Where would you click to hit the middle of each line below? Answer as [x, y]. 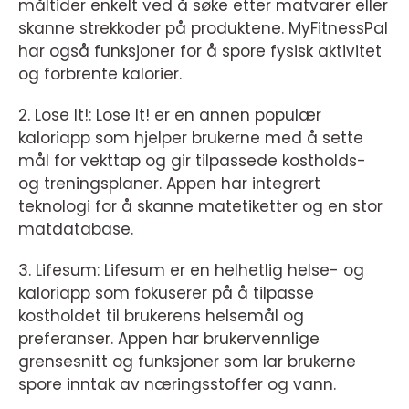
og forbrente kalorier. [100, 74]
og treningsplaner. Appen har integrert [169, 184]
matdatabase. [76, 230]
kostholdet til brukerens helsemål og [161, 316]
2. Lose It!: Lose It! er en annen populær [170, 115]
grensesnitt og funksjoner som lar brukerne [187, 362]
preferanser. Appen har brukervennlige [169, 339]
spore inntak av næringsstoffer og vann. [177, 385]
